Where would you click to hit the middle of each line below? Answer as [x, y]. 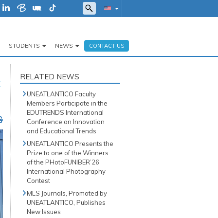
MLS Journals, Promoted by [67, 193]
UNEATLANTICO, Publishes [66, 202]
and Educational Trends [62, 131]
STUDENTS [24, 45]
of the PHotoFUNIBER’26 [63, 162]
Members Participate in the [67, 103]
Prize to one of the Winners [68, 153]
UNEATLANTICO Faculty [61, 94]
